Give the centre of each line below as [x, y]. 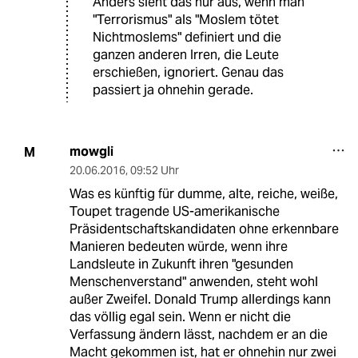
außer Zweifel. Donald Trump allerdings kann [200, 300]
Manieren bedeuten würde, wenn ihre [178, 247]
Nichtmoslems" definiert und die [187, 38]
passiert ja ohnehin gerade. [173, 90]
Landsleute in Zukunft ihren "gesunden [181, 265]
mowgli [91, 152]
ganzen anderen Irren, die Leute [186, 55]
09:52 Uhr [154, 171]
